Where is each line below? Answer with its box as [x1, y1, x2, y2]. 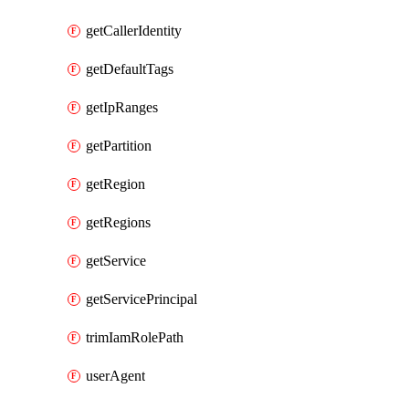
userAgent [86, 368, 145, 383]
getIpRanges [86, 100, 158, 115]
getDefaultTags [86, 61, 173, 77]
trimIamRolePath [86, 330, 184, 345]
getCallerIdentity [86, 23, 182, 38]
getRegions [86, 215, 151, 230]
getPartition [86, 138, 152, 153]
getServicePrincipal [86, 291, 197, 307]
